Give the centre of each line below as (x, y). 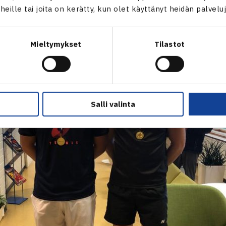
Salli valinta (113, 104)
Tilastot (169, 44)
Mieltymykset (56, 44)
